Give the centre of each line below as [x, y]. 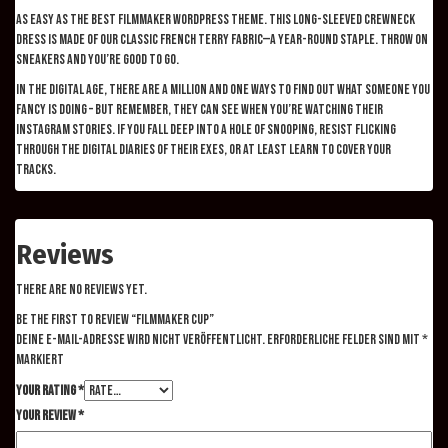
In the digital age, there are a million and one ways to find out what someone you [223, 89]
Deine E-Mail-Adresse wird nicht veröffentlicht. [140, 339]
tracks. [36, 169]
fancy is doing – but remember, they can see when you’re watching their [199, 109]
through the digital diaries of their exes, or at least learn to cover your [203, 149]
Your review [47, 415]
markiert [40, 359]
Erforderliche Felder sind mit [344, 339]
